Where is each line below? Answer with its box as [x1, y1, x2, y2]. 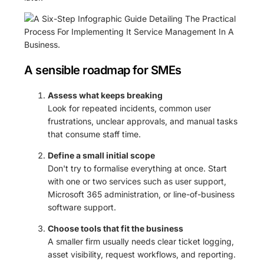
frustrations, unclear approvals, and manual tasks [48, 115, 238, 126]
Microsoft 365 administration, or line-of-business [48, 189, 235, 199]
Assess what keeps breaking [48, 90, 163, 100]
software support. [48, 202, 117, 212]
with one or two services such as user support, [48, 176, 227, 186]
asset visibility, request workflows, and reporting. [48, 249, 236, 259]
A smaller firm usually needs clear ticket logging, [48, 236, 235, 246]
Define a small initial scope [48, 150, 156, 160]
